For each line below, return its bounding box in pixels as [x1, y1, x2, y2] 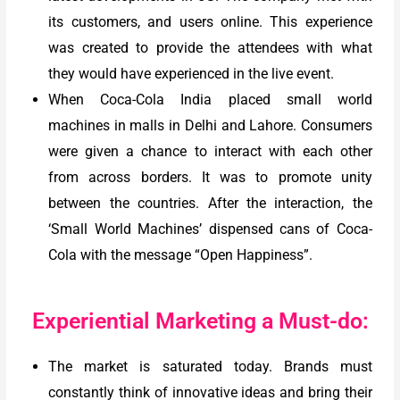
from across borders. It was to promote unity [48, 169, 372, 187]
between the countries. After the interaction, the [48, 195, 372, 212]
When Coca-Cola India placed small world [48, 91, 372, 109]
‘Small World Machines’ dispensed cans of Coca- [48, 221, 372, 238]
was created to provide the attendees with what [48, 39, 372, 57]
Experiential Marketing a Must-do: [31, 308, 369, 335]
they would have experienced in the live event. [48, 65, 335, 83]
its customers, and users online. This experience [48, 13, 372, 31]
